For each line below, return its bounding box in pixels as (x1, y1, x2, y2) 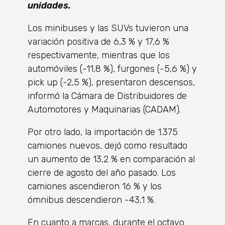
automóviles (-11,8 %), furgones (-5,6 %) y (28, 63, 197, 75)
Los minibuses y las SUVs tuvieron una (28, 23, 188, 34)
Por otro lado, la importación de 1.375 (28, 127, 178, 138)
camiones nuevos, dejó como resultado (28, 140, 187, 152)
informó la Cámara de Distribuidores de (28, 90, 187, 102)
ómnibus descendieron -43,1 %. (28, 194, 155, 206)
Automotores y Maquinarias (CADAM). (28, 104, 181, 116)
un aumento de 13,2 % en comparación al (28, 154, 195, 165)
